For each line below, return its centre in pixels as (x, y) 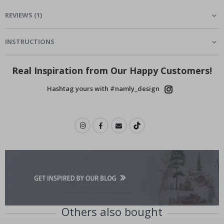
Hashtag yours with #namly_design (103, 89)
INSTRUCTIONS (30, 42)
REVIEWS (19, 15)
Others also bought (112, 211)
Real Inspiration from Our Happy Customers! (112, 71)
